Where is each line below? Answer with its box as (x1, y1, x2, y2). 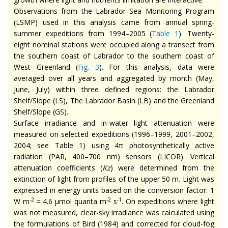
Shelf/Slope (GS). (14, 106, 68, 117)
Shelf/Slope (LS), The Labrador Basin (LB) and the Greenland (14, 95, 214, 105)
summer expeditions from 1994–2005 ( (14, 28, 152, 38)
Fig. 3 (78, 62, 99, 72)
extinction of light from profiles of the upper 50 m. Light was (14, 174, 214, 184)
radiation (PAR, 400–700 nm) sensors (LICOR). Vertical (14, 151, 214, 161)
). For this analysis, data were (99, 62, 214, 72)
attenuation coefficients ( (14, 162, 102, 173)
